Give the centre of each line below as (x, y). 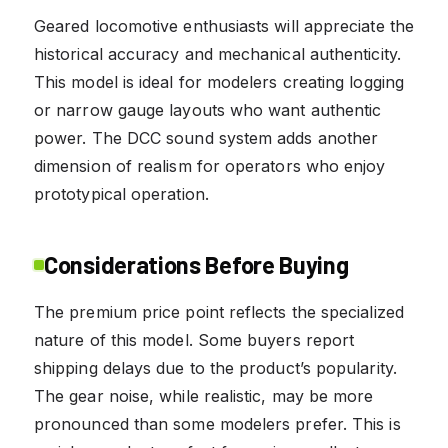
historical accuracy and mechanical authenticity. (217, 53)
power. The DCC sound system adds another (206, 137)
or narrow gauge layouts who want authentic (208, 109)
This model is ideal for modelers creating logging (219, 81)
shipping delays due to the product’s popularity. (215, 367)
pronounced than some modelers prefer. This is (217, 423)
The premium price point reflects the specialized (219, 311)
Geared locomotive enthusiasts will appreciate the (224, 25)
